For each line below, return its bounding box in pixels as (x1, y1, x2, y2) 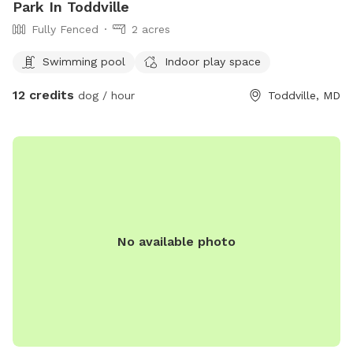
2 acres (132, 23, 170, 36)
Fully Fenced (32, 23, 98, 36)
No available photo (117, 233, 236, 249)
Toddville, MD (268, 89, 340, 102)
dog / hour (74, 89, 135, 102)
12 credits (13, 87, 74, 103)
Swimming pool (43, 54, 125, 68)
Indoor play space (165, 54, 261, 68)
